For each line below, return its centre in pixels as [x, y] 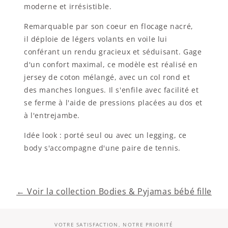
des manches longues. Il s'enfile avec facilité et [111, 90]
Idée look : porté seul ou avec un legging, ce [105, 135]
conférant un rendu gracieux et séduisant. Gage [113, 52]
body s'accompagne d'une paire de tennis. [102, 148]
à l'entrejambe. [52, 116]
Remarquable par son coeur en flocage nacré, [108, 26]
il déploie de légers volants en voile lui [95, 39]
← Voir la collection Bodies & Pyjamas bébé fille [114, 192]
